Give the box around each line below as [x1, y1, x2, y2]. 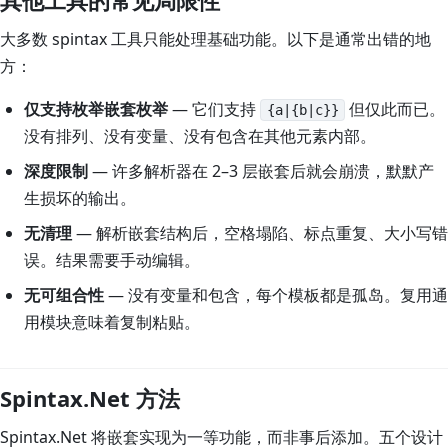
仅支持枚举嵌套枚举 [24, 98, 168, 120]
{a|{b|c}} [266, 102, 339, 118]
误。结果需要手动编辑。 [24, 249, 200, 271]
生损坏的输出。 [24, 187, 136, 209]
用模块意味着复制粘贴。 [24, 311, 200, 333]
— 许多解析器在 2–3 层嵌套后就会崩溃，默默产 [88, 160, 434, 182]
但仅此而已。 [345, 98, 446, 120]
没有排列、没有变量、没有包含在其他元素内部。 [24, 125, 376, 147]
